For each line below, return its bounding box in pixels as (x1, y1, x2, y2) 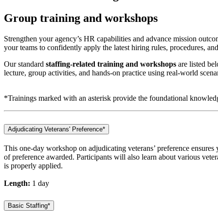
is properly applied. (4, 161, 63, 170)
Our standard (4, 60, 46, 69)
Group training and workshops (4, 12, 158, 25)
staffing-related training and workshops (46, 60, 176, 69)
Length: (4, 179, 30, 187)
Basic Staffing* (8, 201, 50, 209)
